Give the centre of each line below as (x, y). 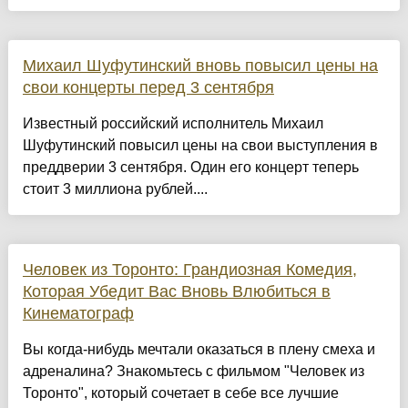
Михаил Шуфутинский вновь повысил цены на (200, 66)
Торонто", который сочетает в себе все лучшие (180, 393)
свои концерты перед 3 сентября (148, 88)
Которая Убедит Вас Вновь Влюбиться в (176, 292)
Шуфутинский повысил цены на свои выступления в (200, 146)
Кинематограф (78, 314)
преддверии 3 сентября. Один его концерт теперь (190, 168)
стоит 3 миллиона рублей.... (115, 189)
